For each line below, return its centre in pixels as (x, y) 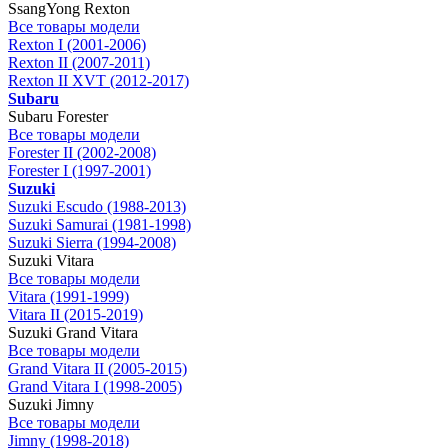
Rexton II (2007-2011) (79, 62)
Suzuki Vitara (51, 260)
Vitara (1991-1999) (68, 296)
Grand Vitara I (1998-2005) (95, 386)
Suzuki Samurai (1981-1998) (99, 224)
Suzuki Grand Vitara (73, 332)
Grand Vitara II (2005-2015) (97, 368)
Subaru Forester (58, 116)
